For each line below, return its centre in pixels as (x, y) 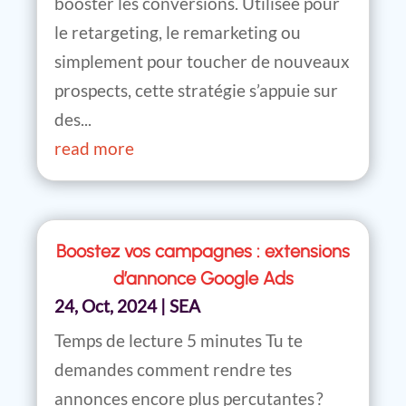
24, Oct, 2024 (106, 305)
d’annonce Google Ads (203, 278)
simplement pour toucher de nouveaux (202, 61)
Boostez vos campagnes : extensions (203, 251)
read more (94, 148)
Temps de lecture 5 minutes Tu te (179, 340)
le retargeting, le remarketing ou (178, 32)
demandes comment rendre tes (173, 369)
